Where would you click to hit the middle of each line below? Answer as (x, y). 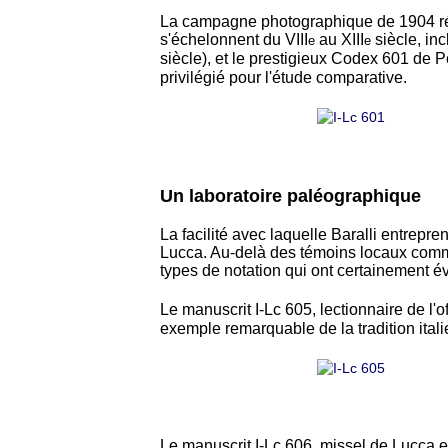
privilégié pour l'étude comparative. (283, 78)
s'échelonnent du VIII (234, 40)
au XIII (339, 40)
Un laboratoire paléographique (290, 196)
